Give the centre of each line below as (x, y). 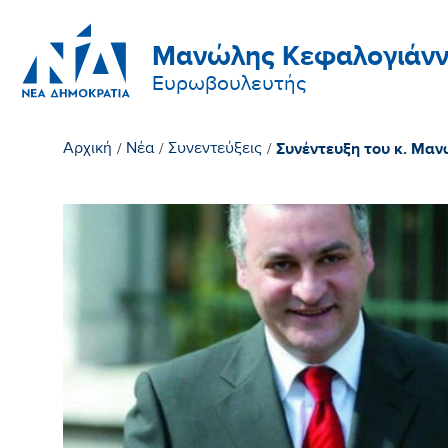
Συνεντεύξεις (215, 150)
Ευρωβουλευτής (229, 86)
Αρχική (88, 150)
